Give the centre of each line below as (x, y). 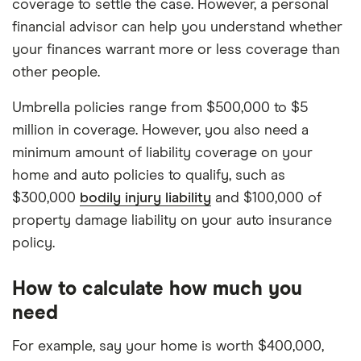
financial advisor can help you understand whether (177, 27)
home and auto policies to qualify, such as (149, 175)
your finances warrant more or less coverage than (176, 50)
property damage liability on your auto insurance (172, 220)
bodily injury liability (145, 198)
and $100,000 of (266, 198)
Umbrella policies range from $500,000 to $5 (160, 108)
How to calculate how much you (157, 289)
